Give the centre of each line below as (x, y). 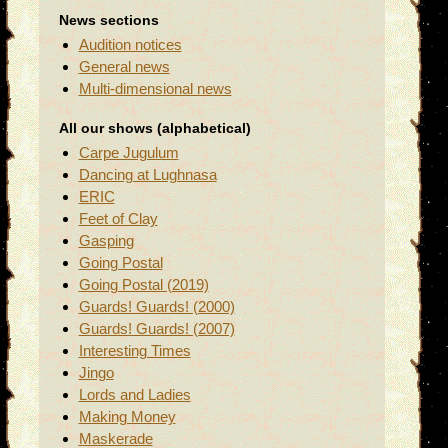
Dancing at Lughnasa (147, 175)
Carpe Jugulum (128, 153)
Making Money (127, 417)
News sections (108, 21)
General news (124, 66)
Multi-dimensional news (155, 88)
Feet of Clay (118, 219)
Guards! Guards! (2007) (156, 329)
